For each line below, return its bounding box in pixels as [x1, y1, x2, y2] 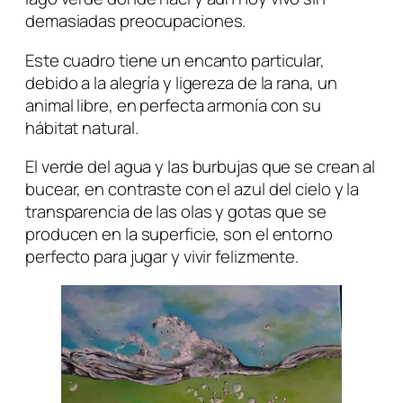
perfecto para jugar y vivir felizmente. [25, 245, 300, 269]
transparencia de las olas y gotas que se [25, 200, 327, 224]
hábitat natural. [25, 115, 139, 139]
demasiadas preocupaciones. [25, 9, 246, 33]
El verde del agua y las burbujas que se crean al [25, 155, 376, 179]
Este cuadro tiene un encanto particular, [25, 48, 325, 72]
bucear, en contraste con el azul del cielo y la [25, 177, 360, 201]
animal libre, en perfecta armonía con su [25, 93, 321, 117]
